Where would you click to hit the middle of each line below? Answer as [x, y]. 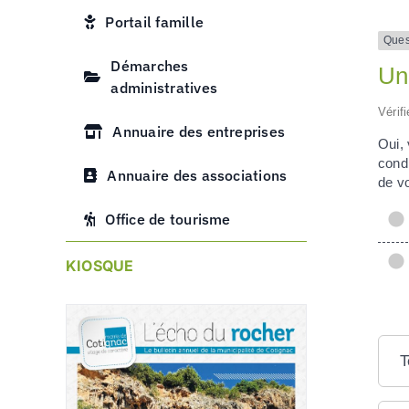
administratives [164, 88]
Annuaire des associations [197, 175]
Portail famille [154, 22]
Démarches [150, 66]
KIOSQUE [100, 266]
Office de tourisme [168, 219]
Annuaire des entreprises [199, 131]
